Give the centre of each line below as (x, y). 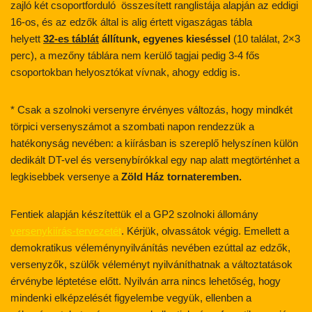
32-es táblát (71, 39)
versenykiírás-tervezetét (66, 231)
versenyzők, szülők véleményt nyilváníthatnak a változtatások (151, 265)
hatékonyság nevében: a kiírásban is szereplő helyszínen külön (154, 143)
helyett (27, 39)
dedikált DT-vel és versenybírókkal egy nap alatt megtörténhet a (155, 160)
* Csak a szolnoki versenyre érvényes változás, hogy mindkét (151, 110)
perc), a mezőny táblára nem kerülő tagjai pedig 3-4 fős (135, 56)
